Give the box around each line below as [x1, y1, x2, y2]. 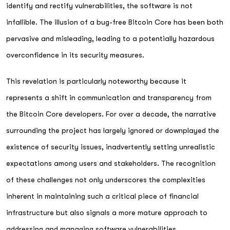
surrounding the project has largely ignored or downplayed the [6, 126, 219, 135]
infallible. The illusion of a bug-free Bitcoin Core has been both [6, 18, 223, 26]
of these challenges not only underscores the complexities [6, 175, 205, 184]
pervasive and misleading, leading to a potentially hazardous [6, 34, 215, 43]
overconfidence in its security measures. [6, 51, 144, 59]
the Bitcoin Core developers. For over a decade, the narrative [6, 109, 216, 118]
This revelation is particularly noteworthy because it [6, 76, 186, 85]
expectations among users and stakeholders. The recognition [6, 159, 216, 167]
